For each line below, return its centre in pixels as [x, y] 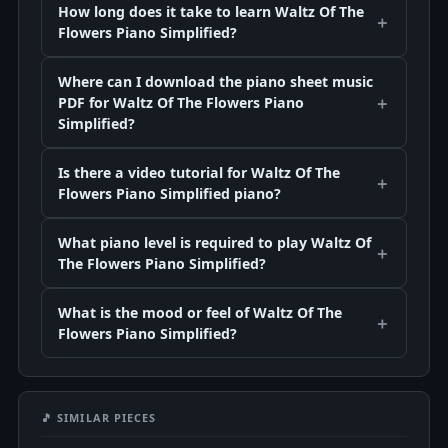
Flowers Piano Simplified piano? [169, 193]
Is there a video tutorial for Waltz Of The [199, 172]
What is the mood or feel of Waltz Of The [200, 312]
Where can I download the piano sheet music [215, 81]
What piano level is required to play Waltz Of [214, 242]
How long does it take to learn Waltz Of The [211, 11]
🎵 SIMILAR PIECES [99, 417]
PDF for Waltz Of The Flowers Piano [181, 102]
